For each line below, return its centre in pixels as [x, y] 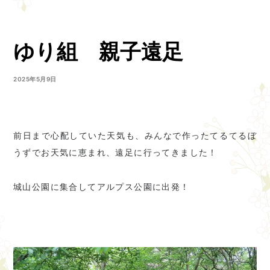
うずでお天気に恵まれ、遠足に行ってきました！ [115, 152]
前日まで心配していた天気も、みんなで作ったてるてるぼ [135, 136]
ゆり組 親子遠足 [98, 52]
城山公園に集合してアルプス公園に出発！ [102, 187]
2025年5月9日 [35, 79]
